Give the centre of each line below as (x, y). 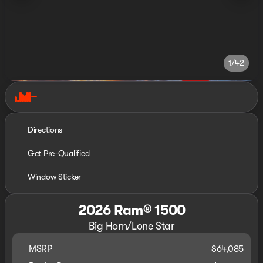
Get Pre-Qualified (59, 153)
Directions (45, 130)
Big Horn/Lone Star (131, 226)
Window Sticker (55, 177)
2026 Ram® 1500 (131, 210)
